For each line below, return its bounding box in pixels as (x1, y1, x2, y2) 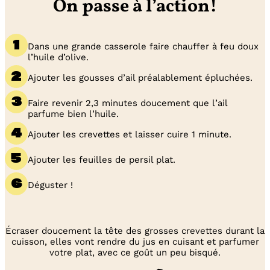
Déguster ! (28, 180, 73, 191)
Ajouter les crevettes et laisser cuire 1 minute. (28, 129, 231, 140)
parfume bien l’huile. (28, 108, 119, 120)
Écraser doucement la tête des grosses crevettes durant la (5, 225, 265, 237)
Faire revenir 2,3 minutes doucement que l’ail (28, 98, 227, 109)
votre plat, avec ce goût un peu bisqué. (49, 247, 221, 259)
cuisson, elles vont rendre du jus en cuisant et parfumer (11, 236, 259, 248)
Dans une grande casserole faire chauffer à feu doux (28, 41, 259, 52)
